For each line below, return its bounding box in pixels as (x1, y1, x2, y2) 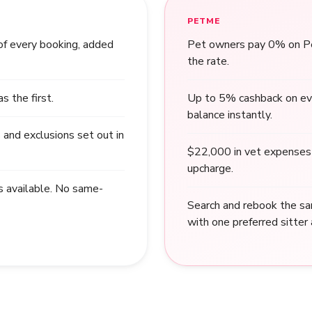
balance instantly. (187, 107, 272, 123)
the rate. (187, 54, 229, 69)
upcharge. (187, 161, 233, 176)
